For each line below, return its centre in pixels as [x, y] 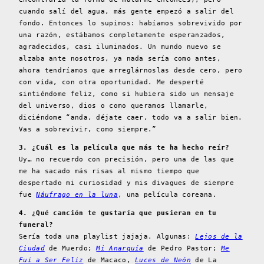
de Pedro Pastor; [182, 249]
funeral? [36, 225]
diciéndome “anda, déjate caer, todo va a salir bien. [131, 118]
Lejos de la [219, 237]
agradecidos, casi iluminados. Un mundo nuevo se [120, 47]
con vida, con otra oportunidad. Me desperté [111, 82]
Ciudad [32, 249]
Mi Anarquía [120, 249]
